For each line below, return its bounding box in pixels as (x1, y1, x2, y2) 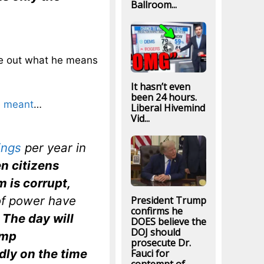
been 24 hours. (130, 90, 197, 104)
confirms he (130, 204, 183, 218)
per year (25, 140, 72, 155)
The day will (2, 210, 74, 226)
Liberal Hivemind (130, 101, 205, 114)
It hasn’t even (130, 80, 190, 93)
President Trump (130, 194, 206, 207)
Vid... (130, 111, 150, 125)
